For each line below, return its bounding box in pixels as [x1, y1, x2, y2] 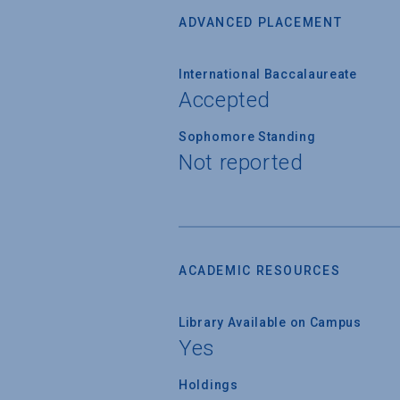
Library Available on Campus [179, 314, 362, 329]
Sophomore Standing [179, 129, 316, 144]
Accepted [179, 87, 271, 112]
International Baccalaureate [179, 66, 357, 81]
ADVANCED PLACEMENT [179, 14, 343, 29]
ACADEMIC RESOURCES [179, 262, 341, 278]
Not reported [179, 149, 304, 175]
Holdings [179, 377, 238, 392]
